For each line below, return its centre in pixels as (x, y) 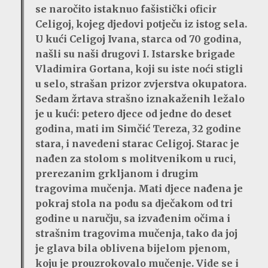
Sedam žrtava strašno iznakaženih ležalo (140, 99)
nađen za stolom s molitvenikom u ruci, (135, 159)
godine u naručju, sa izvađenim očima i (133, 219)
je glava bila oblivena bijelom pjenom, (133, 249)
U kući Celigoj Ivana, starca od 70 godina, (138, 39)
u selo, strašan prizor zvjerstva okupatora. (141, 84)
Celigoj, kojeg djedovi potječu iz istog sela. (141, 24)
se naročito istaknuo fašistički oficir (126, 9)
